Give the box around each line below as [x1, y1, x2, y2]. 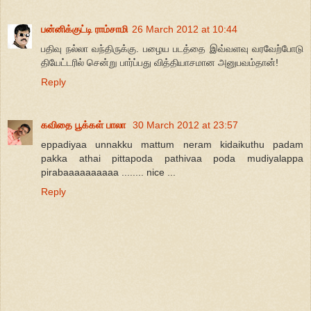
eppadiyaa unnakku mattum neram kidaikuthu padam [41, 139, 303, 151]
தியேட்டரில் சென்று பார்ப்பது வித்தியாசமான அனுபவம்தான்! [41, 57, 278, 69]
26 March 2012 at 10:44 [132, 24, 237, 35]
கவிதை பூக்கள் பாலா [41, 119, 128, 131]
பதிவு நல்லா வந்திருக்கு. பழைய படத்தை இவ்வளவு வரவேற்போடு [41, 43, 303, 55]
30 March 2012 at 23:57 [133, 119, 238, 131]
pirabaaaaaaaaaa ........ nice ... [41, 167, 176, 178]
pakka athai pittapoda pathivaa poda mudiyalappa [41, 153, 303, 165]
